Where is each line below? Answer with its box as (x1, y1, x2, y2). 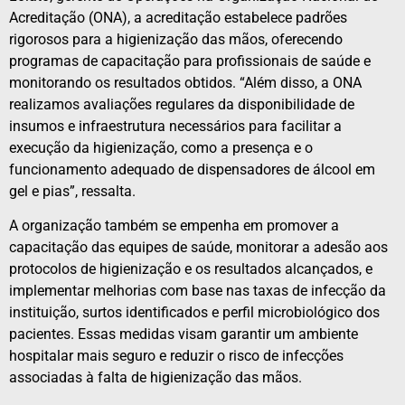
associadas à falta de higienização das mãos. (9, 369, 302, 387)
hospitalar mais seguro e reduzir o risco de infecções (9, 347, 344, 365)
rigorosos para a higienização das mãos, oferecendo (9, 30, 343, 48)
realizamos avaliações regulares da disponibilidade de (9, 95, 354, 113)
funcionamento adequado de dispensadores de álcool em (9, 160, 375, 178)
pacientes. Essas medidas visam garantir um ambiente (9, 325, 358, 344)
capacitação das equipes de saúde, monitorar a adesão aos (9, 239, 388, 257)
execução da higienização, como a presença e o (9, 138, 313, 156)
